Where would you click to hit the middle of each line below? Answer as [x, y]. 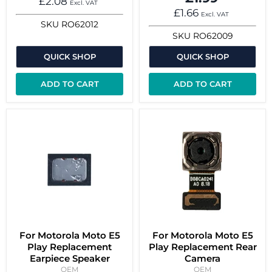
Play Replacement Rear [202, 247]
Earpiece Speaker [70, 259]
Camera [202, 259]
